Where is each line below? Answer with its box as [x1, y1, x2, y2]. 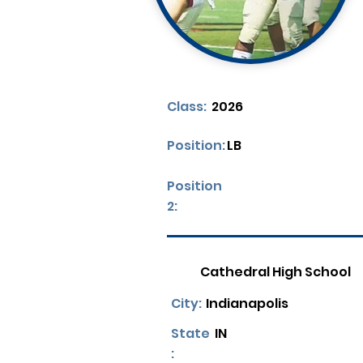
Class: [167, 97, 207, 116]
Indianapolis [206, 294, 288, 313]
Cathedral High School [200, 263, 351, 281]
